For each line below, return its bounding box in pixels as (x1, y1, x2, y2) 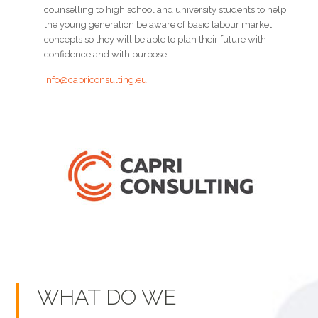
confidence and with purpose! (44, 49, 170, 60)
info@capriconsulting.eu (44, 75, 148, 85)
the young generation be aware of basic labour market (44, 19, 273, 30)
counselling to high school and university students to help (44, 4, 287, 15)
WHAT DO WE (37, 285, 177, 309)
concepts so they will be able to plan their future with (44, 34, 267, 45)
